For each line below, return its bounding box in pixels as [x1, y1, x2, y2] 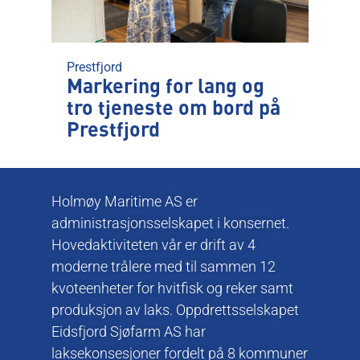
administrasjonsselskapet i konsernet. [51, 215, 289, 232]
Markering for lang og [67, 78, 264, 98]
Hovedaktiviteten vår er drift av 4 [51, 236, 256, 254]
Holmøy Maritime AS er [51, 193, 198, 211]
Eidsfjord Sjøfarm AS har [51, 323, 206, 341]
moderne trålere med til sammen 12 [51, 258, 276, 276]
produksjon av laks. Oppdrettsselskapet [51, 301, 299, 319]
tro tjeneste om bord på [67, 100, 280, 120]
